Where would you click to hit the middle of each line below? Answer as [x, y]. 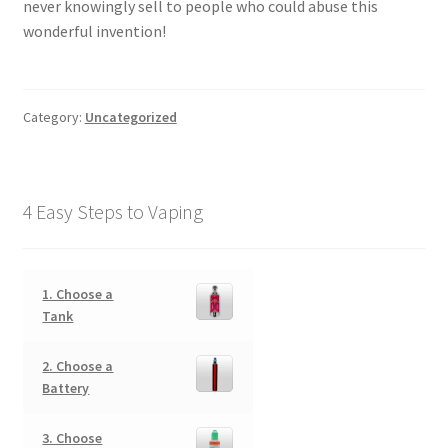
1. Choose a [78, 293]
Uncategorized [130, 117]
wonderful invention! [94, 31]
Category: [53, 117]
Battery [66, 387]
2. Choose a [78, 365]
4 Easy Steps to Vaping [112, 212]
